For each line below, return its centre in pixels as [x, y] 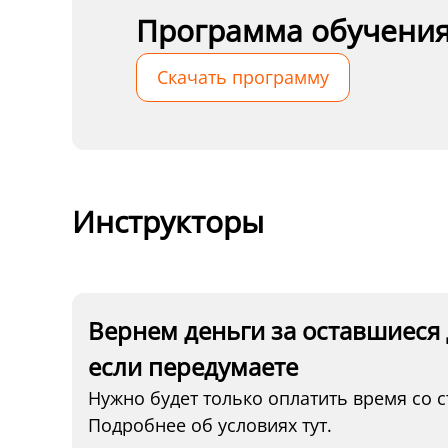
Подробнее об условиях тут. [210, 425]
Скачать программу [243, 77]
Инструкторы [168, 221]
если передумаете [193, 366]
